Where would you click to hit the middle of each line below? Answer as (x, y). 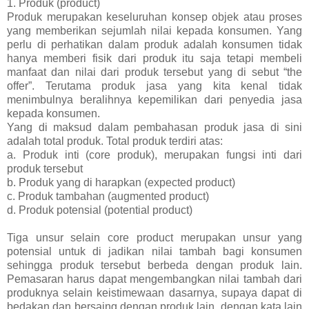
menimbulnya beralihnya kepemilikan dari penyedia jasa (154, 99)
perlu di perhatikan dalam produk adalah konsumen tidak (154, 44)
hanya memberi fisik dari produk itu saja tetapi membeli (154, 58)
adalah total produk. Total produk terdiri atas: (115, 141)
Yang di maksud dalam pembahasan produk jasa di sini (154, 127)
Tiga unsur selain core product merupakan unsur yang (154, 237)
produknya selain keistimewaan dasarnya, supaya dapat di (154, 292)
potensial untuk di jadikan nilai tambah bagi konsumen (154, 251)
